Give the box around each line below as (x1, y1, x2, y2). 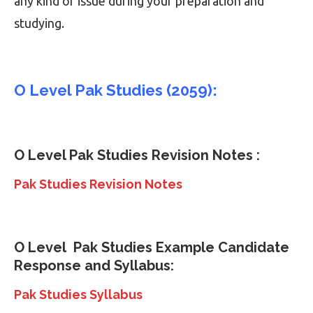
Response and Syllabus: (14, 257, 174, 275)
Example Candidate (152, 239, 289, 256)
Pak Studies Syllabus (14, 287, 143, 303)
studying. (14, 16, 64, 31)
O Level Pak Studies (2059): (14, 81, 217, 100)
